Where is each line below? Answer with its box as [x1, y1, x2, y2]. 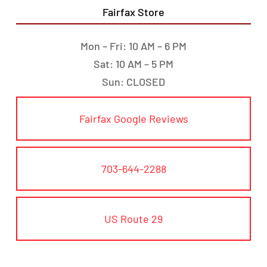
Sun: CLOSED [102, 75, 165, 89]
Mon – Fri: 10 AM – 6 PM [80, 39, 187, 53]
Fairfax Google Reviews [79, 112, 188, 126]
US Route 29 [104, 212, 163, 226]
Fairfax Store [103, 5, 164, 19]
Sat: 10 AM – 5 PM [94, 57, 173, 71]
